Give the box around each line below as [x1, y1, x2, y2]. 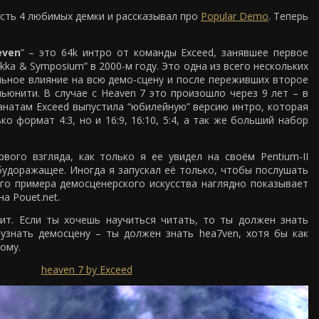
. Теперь [268, 9, 308, 23]
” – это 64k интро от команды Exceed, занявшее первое [20, 46, 309, 59]
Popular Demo [201, 9, 268, 23]
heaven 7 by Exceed [41, 263, 132, 276]
